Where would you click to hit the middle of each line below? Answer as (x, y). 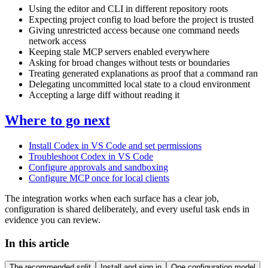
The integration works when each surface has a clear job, (112, 198)
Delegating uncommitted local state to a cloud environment (139, 84)
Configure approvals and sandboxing (98, 167)
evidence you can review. (53, 220)
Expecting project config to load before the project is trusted (141, 19)
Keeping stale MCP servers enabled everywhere (119, 52)
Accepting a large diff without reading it (104, 95)
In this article (37, 243)
